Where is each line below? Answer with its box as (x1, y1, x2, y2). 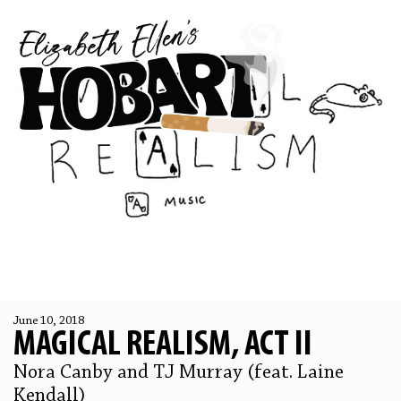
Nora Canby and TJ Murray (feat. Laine (13, 363, 344, 383)
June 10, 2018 (13, 315, 84, 328)
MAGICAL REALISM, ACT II (13, 328, 312, 363)
